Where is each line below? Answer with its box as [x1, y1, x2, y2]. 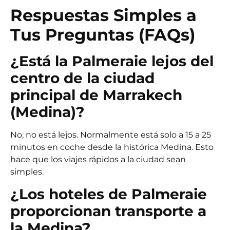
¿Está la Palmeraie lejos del [10, 52, 214, 70]
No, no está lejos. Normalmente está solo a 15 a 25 [10, 130, 211, 140]
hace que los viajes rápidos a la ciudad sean [10, 155, 186, 165]
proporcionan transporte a [10, 202, 206, 220]
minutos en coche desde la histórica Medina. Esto [10, 142, 214, 152]
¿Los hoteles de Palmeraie [10, 185, 207, 203]
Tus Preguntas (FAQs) [10, 25, 195, 45]
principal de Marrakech [10, 86, 182, 104]
